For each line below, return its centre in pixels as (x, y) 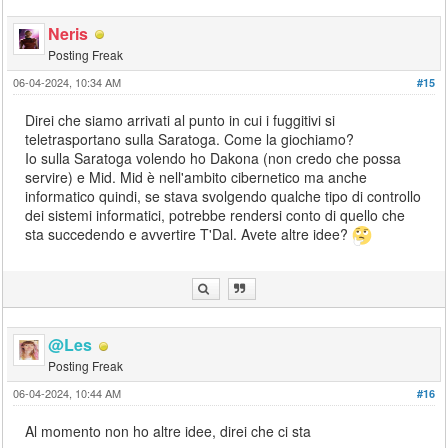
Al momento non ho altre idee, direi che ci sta (168, 431)
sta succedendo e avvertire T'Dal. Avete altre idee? (189, 233)
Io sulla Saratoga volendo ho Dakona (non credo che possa (213, 157)
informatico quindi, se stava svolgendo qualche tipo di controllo (223, 195)
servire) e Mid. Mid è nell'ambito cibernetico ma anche (196, 176)
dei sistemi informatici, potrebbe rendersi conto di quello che (215, 214)
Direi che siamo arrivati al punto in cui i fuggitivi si (180, 119)
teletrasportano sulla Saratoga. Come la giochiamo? (190, 138)
